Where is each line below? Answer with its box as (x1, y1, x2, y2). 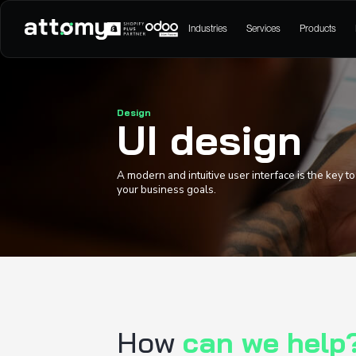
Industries (251, 30, 304, 45)
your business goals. (156, 242, 288, 262)
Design (156, 141, 202, 158)
